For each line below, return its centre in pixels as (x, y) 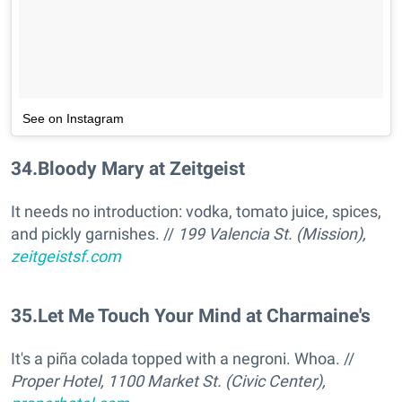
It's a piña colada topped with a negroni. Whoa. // (183, 359)
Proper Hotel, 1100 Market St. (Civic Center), (168, 381)
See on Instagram (73, 118)
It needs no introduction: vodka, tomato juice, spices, (196, 211)
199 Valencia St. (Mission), (272, 233)
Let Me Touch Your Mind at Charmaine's (204, 315)
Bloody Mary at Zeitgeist (141, 168)
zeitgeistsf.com (66, 256)
